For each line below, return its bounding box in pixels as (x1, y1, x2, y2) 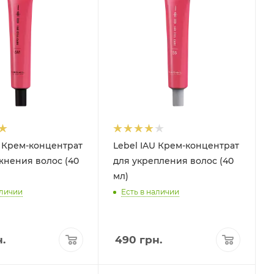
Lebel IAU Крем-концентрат (113, 139, 240, 151)
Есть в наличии (121, 187, 180, 196)
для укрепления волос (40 (113, 155, 234, 166)
